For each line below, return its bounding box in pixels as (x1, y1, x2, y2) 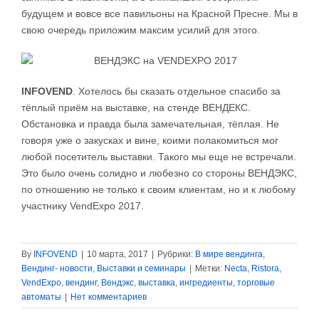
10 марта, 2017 (87, 249, 148, 260)
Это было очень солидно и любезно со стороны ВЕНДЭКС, (21, 167, 297, 179)
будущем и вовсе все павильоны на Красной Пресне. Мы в (21, 8, 298, 20)
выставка (138, 278, 175, 288)
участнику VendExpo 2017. (21, 200, 144, 212)
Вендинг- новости (21, 263, 93, 274)
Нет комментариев (70, 292, 147, 303)
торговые (237, 278, 275, 288)
